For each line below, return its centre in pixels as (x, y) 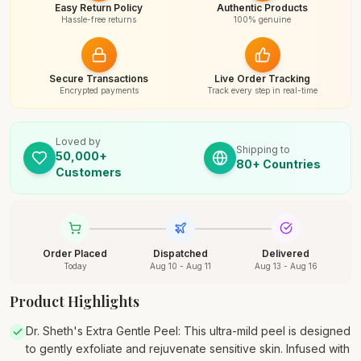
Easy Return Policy (99, 8)
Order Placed (75, 253)
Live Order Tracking (262, 79)
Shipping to (263, 149)
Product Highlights (75, 301)
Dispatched (180, 253)
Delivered (286, 253)
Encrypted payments (99, 90)
